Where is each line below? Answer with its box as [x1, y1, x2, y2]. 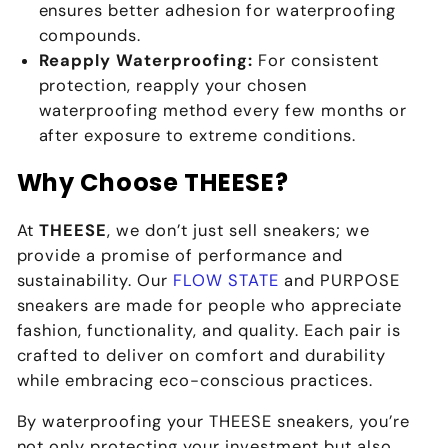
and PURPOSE [279, 269, 401, 291]
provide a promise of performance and [16, 244, 344, 266]
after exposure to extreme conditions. [38, 125, 357, 147]
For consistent [253, 50, 380, 72]
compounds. [38, 25, 142, 47]
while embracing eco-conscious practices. [16, 369, 374, 391]
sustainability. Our [16, 269, 174, 291]
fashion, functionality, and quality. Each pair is [16, 319, 402, 341]
